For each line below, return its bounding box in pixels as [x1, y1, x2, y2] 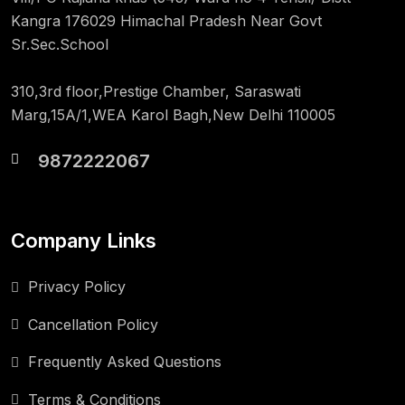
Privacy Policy [28, 278, 126, 297]
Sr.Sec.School [11, 34, 108, 53]
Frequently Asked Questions [28, 353, 221, 372]
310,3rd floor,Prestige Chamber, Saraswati [11, 81, 301, 100]
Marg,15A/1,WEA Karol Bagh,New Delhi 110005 [11, 105, 335, 124]
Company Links [11, 228, 156, 252]
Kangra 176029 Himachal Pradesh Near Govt [11, 11, 322, 30]
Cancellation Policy [28, 315, 158, 334]
